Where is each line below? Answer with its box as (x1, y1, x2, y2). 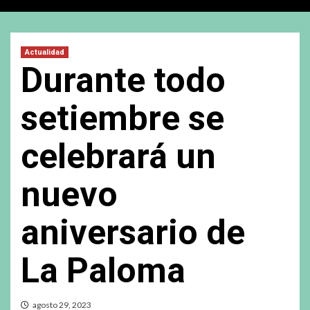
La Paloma (21, 250, 185, 291)
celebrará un (21, 136, 216, 176)
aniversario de (21, 212, 245, 253)
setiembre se (21, 98, 224, 138)
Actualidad (25, 47, 64, 57)
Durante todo (21, 60, 226, 100)
